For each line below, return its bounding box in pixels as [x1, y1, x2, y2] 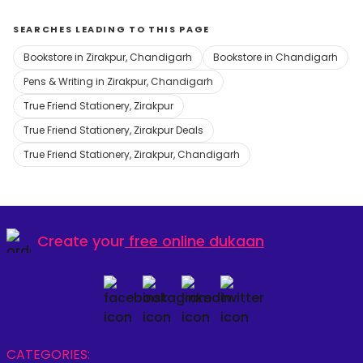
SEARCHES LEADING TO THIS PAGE [13, 23, 210, 36]
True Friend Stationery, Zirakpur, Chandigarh [23, 147, 240, 161]
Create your [37, 230, 125, 251]
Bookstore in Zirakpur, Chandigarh [23, 50, 192, 64]
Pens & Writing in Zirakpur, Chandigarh [23, 75, 213, 88]
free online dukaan [129, 230, 264, 251]
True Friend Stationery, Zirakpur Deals [23, 123, 203, 137]
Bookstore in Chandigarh [213, 50, 338, 64]
